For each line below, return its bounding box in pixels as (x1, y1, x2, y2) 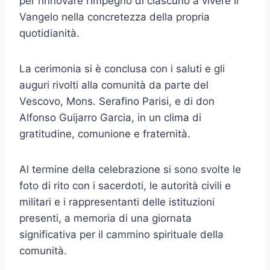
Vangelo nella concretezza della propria (19, 11, 210, 24)
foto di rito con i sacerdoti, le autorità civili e (19, 180, 231, 192)
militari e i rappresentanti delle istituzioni (19, 196, 215, 209)
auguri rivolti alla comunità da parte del (19, 79, 209, 92)
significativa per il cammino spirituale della (19, 228, 224, 241)
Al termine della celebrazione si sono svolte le (19, 163, 241, 176)
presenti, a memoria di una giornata (19, 212, 192, 225)
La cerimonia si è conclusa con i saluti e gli (19, 63, 225, 75)
